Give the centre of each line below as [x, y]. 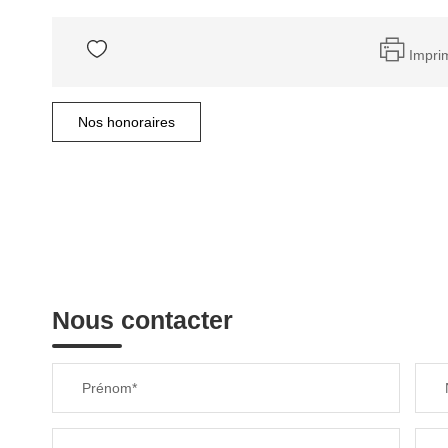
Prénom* [109, 388]
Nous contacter [142, 320]
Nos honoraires [126, 122]
